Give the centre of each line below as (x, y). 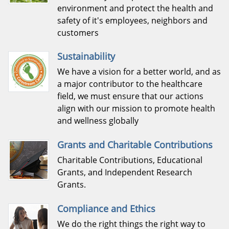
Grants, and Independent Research (125, 173)
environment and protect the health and (135, 8)
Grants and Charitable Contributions (135, 145)
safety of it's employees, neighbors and (132, 20)
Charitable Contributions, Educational (130, 160)
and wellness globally (98, 121)
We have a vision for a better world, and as (139, 72)
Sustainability (86, 56)
